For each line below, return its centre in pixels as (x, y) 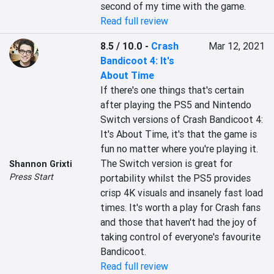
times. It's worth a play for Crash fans (181, 207)
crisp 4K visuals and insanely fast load (182, 193)
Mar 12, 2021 (236, 46)
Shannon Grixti (41, 164)
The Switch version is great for (167, 163)
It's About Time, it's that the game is (179, 134)
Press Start (31, 177)
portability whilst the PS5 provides (176, 178)
